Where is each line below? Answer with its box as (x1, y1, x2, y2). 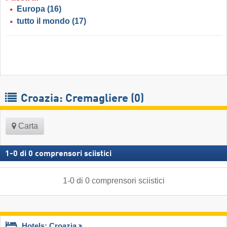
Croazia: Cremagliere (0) (18, 93, 144, 105)
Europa (17, 5, 45, 14)
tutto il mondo (17, 17, 70, 26)
